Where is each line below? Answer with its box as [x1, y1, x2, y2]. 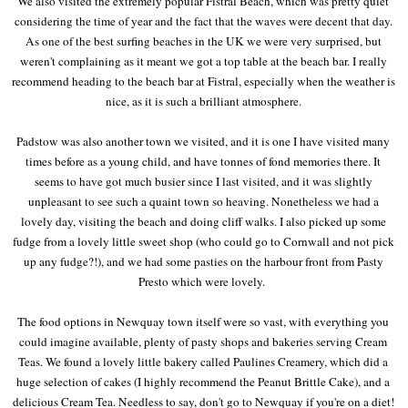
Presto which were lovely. [138, 272, 269, 290]
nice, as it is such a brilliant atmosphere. [105, 92, 301, 109]
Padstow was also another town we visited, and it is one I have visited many [16, 132, 391, 149]
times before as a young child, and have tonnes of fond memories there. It [25, 152, 382, 169]
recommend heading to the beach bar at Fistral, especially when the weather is [11, 72, 395, 89]
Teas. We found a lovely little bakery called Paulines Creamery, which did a [18, 352, 389, 370]
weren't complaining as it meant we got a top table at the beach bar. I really [19, 52, 387, 69]
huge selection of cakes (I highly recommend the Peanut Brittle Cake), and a [16, 372, 391, 390]
